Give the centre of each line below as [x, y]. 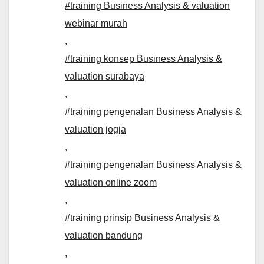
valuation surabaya [105, 77]
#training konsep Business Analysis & [143, 59]
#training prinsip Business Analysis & [142, 218]
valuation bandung [104, 236]
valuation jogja [95, 130]
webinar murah [96, 24]
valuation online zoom [111, 183]
